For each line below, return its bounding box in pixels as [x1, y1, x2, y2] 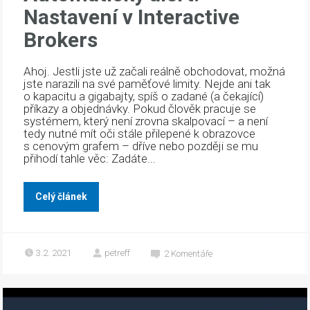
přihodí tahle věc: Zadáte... [24, 152, 156, 166]
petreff [104, 248, 131, 259]
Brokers [24, 28, 98, 53]
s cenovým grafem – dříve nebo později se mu [24, 139, 259, 154]
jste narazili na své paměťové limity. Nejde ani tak [24, 77, 271, 91]
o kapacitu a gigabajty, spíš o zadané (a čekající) [24, 89, 264, 104]
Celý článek [35, 191, 88, 203]
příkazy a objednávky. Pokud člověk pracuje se [24, 102, 257, 116]
